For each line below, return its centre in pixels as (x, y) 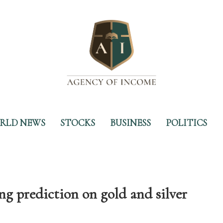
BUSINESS (130, 123)
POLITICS (186, 123)
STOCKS (78, 123)
